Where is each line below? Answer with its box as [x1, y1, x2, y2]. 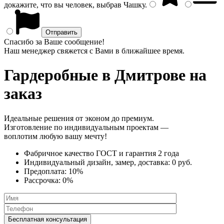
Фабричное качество [24, 148, 96, 157]
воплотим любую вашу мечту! [4, 131, 107, 140]
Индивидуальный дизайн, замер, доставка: [24, 157, 172, 166]
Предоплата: [24, 166, 68, 175]
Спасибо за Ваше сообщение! [4, 37, 104, 46]
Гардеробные [4, 66, 98, 84]
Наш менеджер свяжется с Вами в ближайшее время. [4, 46, 184, 55]
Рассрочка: [24, 175, 62, 184]
